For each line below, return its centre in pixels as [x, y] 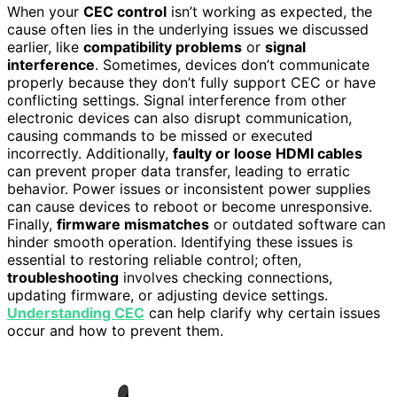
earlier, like [45, 47]
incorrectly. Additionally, [90, 154]
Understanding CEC [76, 313]
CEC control [125, 12]
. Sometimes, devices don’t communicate [232, 65]
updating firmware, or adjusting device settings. [167, 296]
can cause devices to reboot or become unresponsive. [190, 207]
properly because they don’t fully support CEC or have [191, 83]
